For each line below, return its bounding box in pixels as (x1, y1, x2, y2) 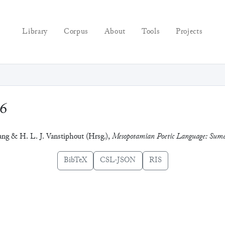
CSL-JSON (99, 155, 136, 166)
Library (22, 26, 48, 37)
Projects (176, 26, 203, 37)
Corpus (63, 26, 88, 37)
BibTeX (63, 155, 87, 166)
